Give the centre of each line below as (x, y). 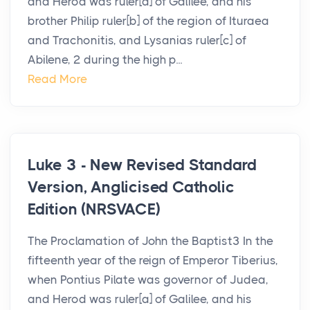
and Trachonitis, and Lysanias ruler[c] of (137, 40)
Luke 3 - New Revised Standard (143, 165)
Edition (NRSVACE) (94, 210)
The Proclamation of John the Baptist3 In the (151, 241)
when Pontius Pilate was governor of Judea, (148, 280)
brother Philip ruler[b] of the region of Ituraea (148, 21)
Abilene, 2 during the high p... (105, 60)
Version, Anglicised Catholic (131, 188)
